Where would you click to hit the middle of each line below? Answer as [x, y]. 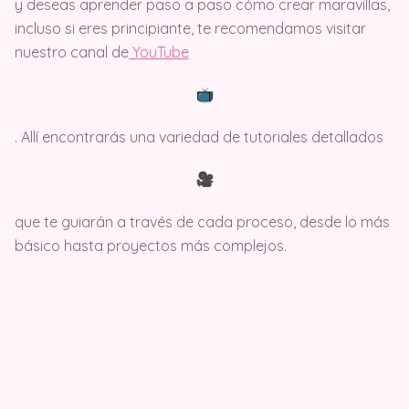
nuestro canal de [72, 52]
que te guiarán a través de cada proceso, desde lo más [202, 222]
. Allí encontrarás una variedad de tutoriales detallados [199, 137]
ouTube [164, 52]
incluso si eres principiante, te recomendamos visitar [190, 29]
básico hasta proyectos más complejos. [151, 246]
